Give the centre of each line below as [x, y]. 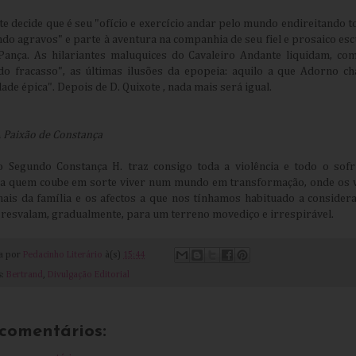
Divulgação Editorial [89, 275]
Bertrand [25, 275]
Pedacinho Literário [63, 255]
